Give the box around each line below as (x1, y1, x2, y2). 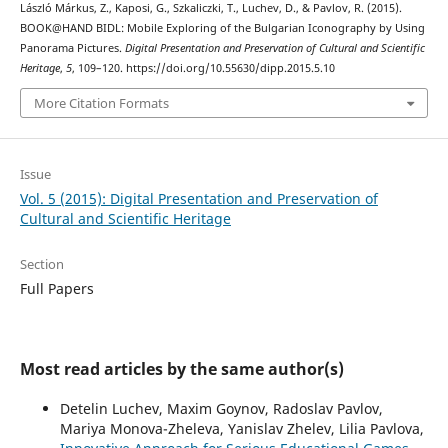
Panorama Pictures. (19, 40, 125, 55)
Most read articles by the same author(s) (19, 358, 344, 381)
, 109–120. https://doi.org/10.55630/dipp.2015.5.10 (71, 60, 335, 75)
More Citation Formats (33, 94, 169, 113)
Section (19, 255, 64, 274)
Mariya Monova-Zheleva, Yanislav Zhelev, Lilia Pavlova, (59, 419, 424, 439)
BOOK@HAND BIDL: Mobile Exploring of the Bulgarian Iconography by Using (19, 20, 425, 35)
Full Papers (19, 279, 94, 299)
